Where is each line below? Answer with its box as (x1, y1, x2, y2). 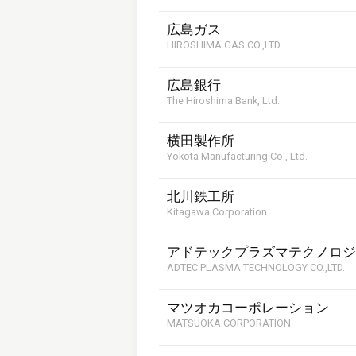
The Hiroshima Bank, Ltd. (167, 95, 280, 106)
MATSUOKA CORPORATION (167, 317, 291, 329)
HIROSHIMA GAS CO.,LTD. (167, 39, 282, 51)
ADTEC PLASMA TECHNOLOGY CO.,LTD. (167, 261, 345, 273)
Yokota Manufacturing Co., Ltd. (167, 150, 308, 162)
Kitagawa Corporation (167, 206, 267, 218)
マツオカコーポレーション (167, 300, 329, 315)
